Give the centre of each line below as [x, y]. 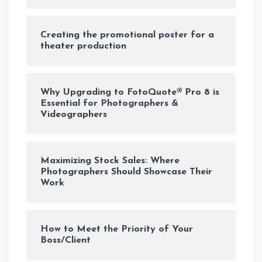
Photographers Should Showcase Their [126, 172]
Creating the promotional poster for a [127, 35]
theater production [83, 46]
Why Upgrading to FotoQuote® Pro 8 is [130, 92]
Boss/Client [65, 240]
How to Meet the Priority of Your [117, 229]
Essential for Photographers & [109, 103]
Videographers [74, 114]
